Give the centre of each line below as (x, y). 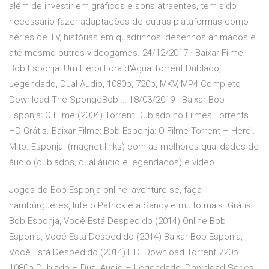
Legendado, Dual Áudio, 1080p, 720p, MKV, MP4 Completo (125, 84)
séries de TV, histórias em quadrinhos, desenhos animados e (132, 38)
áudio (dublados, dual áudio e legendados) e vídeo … (116, 162)
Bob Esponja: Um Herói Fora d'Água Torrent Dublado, (115, 69)
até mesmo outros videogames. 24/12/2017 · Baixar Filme (126, 53)
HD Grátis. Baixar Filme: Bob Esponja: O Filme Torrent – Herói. (132, 131)
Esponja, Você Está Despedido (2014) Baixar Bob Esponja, (126, 237)
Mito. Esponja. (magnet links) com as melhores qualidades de (134, 147)
